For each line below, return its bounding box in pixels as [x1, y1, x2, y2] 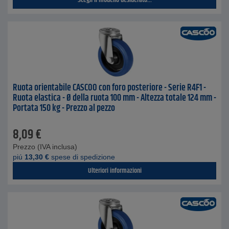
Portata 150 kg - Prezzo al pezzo [13, 101, 115, 116]
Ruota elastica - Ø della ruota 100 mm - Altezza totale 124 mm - [13, 91, 216, 105]
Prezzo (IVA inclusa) [13, 143, 77, 151]
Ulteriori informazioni [87, 165, 142, 176]
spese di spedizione [49, 153, 115, 161]
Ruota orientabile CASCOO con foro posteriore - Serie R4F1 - [13, 81, 206, 95]
